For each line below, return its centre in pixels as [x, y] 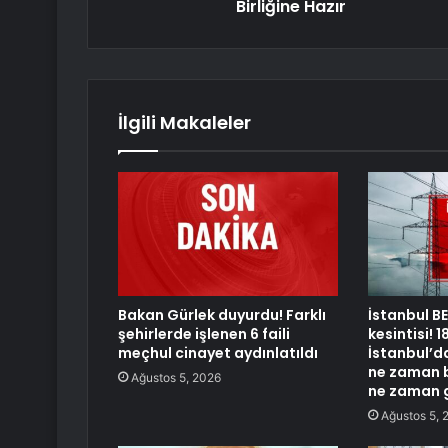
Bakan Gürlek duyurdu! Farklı [222, 315]
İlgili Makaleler [184, 123]
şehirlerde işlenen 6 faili [204, 334]
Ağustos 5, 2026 [176, 378]
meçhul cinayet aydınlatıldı [218, 353]
